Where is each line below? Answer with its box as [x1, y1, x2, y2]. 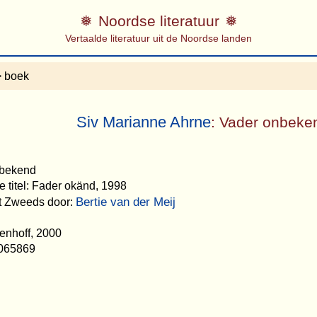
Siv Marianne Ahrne [76, 113, 212, 132]
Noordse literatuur [98, 12, 219, 29]
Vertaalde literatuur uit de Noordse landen [65, 32, 252, 44]
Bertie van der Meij [76, 195, 175, 209]
